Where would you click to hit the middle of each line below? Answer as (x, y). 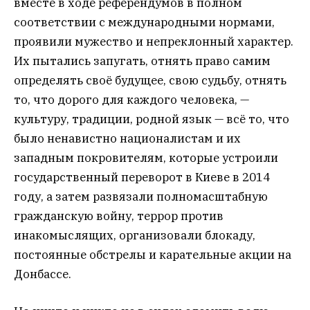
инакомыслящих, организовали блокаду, (135, 235)
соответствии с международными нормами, (144, 22)
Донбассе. (43, 274)
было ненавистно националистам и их (127, 138)
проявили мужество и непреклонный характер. (154, 41)
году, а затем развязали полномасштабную (141, 196)
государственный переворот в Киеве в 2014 (142, 177)
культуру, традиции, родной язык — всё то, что (152, 119)
